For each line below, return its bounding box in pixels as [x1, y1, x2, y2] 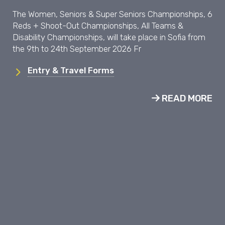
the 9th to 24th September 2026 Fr [13, 43, 141, 54]
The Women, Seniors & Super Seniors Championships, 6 [13, 9, 212, 19]
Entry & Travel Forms [28, 65, 114, 75]
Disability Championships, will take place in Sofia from [13, 32, 205, 42]
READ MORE [160, 93, 212, 104]
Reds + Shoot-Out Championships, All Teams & [13, 20, 183, 31]
